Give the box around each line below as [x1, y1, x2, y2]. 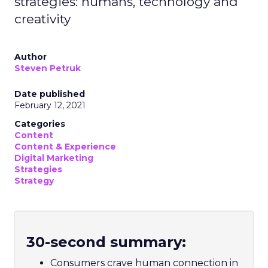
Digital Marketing [14, 153, 93, 163]
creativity [14, 11, 71, 26]
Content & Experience [14, 141, 116, 152]
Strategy [14, 175, 54, 186]
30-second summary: [26, 233, 186, 251]
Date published [14, 89, 85, 99]
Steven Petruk [14, 63, 81, 74]
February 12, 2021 [14, 100, 86, 111]
